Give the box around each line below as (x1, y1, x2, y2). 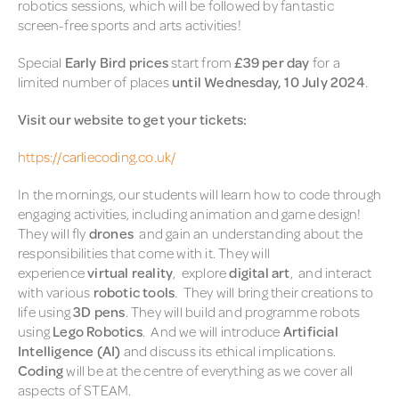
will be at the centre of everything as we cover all (63, 360, 354, 380)
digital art (229, 262, 290, 282)
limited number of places (18, 71, 169, 92)
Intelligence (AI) (18, 340, 121, 361)
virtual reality (85, 262, 174, 282)
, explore (173, 262, 230, 282)
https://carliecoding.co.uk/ (18, 146, 176, 167)
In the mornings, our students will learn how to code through (18, 183, 382, 204)
